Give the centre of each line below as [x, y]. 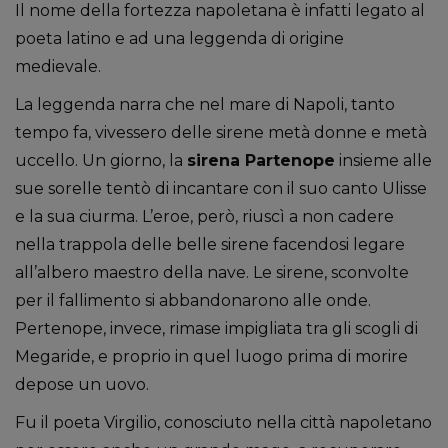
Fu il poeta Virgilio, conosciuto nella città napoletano [223, 422]
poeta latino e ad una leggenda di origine [179, 38]
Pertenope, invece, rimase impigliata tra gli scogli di [216, 328]
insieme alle [383, 160]
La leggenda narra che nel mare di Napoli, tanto [205, 104]
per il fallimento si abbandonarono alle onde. [193, 300]
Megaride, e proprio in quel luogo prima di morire [211, 356]
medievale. [58, 66]
